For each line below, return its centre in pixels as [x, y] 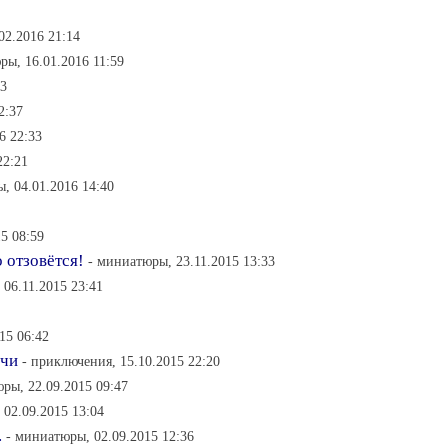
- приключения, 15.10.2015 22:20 [121, 361]
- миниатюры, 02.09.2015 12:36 [100, 436]
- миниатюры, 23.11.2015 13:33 [181, 261]
